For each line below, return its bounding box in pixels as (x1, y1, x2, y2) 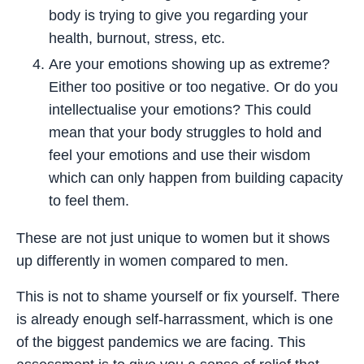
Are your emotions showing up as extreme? (49, 55, 330, 72)
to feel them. (49, 192, 129, 209)
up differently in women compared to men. (16, 252, 292, 269)
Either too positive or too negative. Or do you (49, 78, 338, 95)
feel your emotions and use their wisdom (49, 146, 310, 163)
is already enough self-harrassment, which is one (16, 310, 333, 327)
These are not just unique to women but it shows (16, 229, 330, 246)
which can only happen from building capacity (49, 169, 343, 186)
